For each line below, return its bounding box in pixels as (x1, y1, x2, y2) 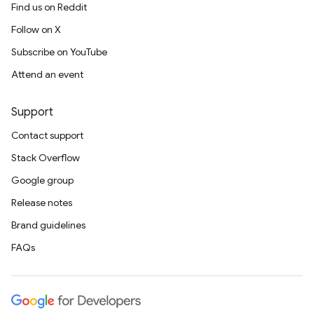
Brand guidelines (11, 219, 86, 231)
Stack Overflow (11, 151, 80, 164)
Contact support (11, 129, 83, 142)
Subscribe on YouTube (11, 46, 107, 58)
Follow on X (11, 23, 61, 36)
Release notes (11, 196, 72, 209)
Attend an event (11, 68, 83, 81)
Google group (11, 174, 74, 186)
